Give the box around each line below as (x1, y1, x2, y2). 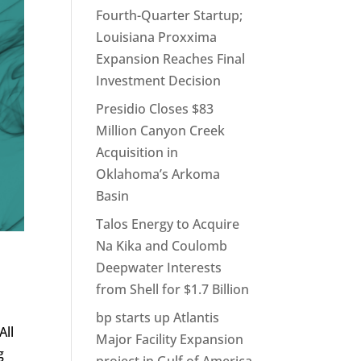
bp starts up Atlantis (96, 309, 220, 327)
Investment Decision (96, 72, 222, 90)
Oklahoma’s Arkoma (96, 165, 221, 184)
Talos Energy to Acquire (96, 215, 240, 234)
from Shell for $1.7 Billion (96, 280, 250, 299)
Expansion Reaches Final (96, 50, 246, 68)
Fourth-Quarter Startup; (96, 6, 243, 25)
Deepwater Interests (96, 259, 222, 277)
